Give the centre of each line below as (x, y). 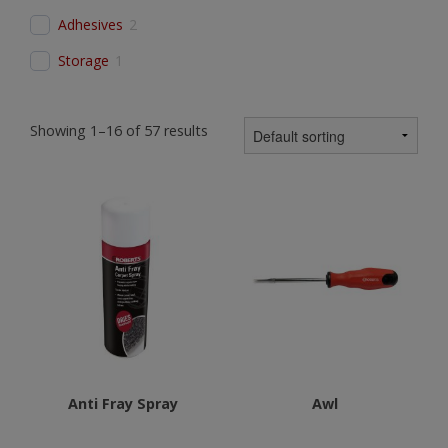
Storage (83, 60)
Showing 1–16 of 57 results (119, 130)
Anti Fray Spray (123, 403)
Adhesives (90, 24)
